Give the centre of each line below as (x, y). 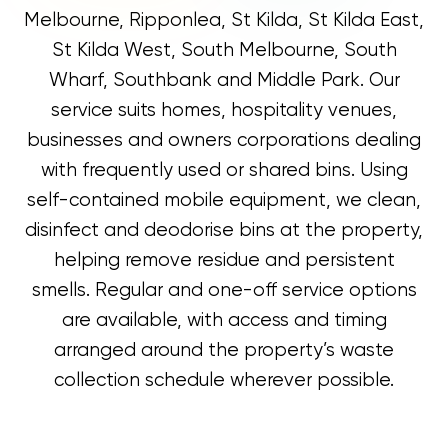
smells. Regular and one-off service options (224, 290)
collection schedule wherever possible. (224, 380)
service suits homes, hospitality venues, (224, 110)
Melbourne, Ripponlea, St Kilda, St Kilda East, (224, 20)
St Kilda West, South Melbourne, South (224, 50)
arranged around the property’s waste (224, 350)
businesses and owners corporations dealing (224, 140)
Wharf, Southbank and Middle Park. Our (224, 80)
